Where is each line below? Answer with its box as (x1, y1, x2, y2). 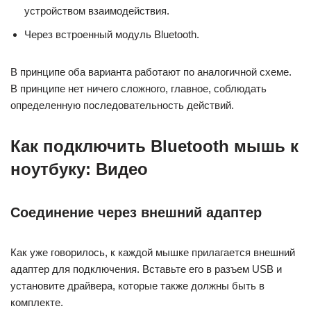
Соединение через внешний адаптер (10, 205, 262, 220)
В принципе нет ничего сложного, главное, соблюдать (10, 83, 267, 94)
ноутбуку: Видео (10, 160, 148, 178)
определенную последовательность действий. (10, 99, 234, 111)
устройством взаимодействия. (24, 5, 169, 17)
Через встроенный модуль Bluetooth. (24, 28, 199, 40)
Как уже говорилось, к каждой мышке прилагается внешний (10, 246, 295, 258)
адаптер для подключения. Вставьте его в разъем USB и (10, 263, 282, 275)
